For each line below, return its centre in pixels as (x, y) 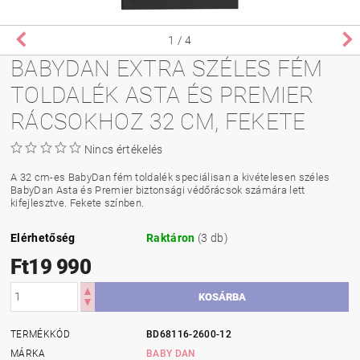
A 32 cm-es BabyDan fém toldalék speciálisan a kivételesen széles (170, 177)
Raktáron (172, 237)
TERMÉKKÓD (40, 334)
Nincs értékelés (123, 149)
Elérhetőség (43, 237)
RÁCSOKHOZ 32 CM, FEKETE (158, 121)
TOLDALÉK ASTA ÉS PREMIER (162, 95)
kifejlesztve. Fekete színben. (78, 202)
